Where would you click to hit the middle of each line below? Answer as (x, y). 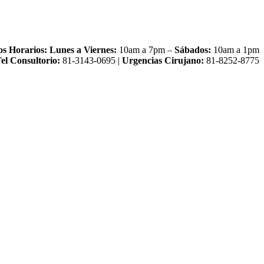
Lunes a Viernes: (83, 50)
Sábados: (193, 50)
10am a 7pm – (146, 50)
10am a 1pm (235, 50)
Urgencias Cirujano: (163, 60)
